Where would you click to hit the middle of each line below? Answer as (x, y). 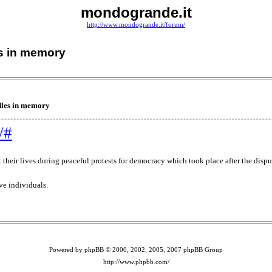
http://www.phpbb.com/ (136, 262)
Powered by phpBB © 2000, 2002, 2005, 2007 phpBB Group (136, 250)
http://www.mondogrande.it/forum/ (136, 25)
